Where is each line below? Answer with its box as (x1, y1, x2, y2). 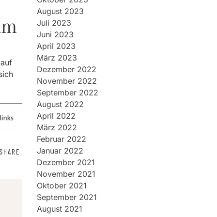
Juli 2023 (37, 18, 71, 28)
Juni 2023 (37, 30, 74, 39)
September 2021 (37, 192, 97, 202)
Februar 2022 (37, 134, 86, 144)
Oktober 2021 (37, 181, 87, 190)
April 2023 (37, 41, 76, 51)
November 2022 (37, 76, 97, 86)
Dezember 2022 (37, 64, 96, 74)
